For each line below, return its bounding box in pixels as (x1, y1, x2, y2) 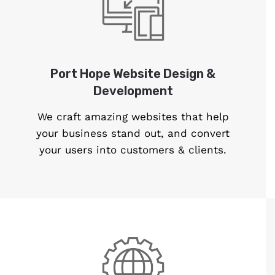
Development (93, 83, 173, 99)
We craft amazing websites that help (37, 110, 229, 123)
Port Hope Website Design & (50, 66, 216, 82)
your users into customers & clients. (39, 144, 227, 157)
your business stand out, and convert (36, 127, 230, 140)
